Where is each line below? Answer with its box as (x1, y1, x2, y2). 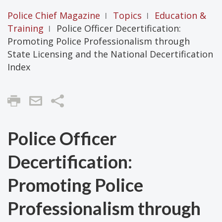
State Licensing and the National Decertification (7, 48, 213, 60)
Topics (113, 9, 142, 21)
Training (7, 22, 44, 34)
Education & (155, 9, 206, 21)
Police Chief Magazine (7, 9, 100, 21)
